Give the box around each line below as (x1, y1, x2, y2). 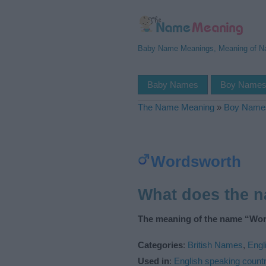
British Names (188, 239, 243, 250)
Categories (138, 239, 183, 250)
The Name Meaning (138, 102, 214, 112)
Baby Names (147, 80, 198, 90)
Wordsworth (151, 153, 241, 170)
